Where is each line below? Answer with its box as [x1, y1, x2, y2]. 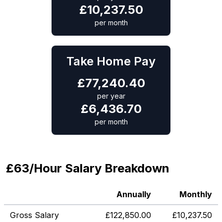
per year [97, 92, 125, 100]
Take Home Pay [66, 54, 156, 68]
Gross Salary [10, 210, 59, 220]
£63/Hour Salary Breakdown [6, 161, 169, 175]
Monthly [179, 189, 212, 199]
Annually [116, 189, 151, 199]
